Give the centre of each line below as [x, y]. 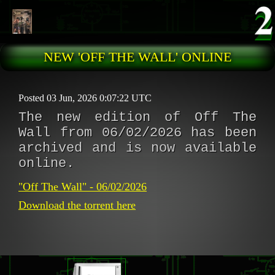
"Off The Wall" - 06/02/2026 [83, 187]
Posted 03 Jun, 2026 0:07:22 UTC [85, 98]
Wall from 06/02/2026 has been [137, 133]
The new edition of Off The [137, 118]
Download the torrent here [77, 205]
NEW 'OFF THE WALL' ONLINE [137, 57]
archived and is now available [137, 148]
